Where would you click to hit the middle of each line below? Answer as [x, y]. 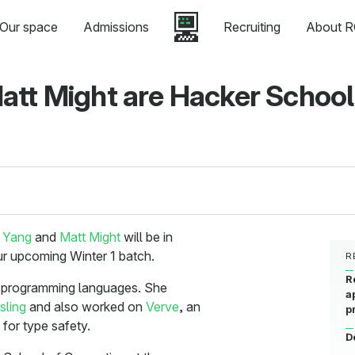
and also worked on [86, 307]
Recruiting [252, 27]
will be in [147, 237]
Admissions [116, 27]
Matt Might [90, 237]
